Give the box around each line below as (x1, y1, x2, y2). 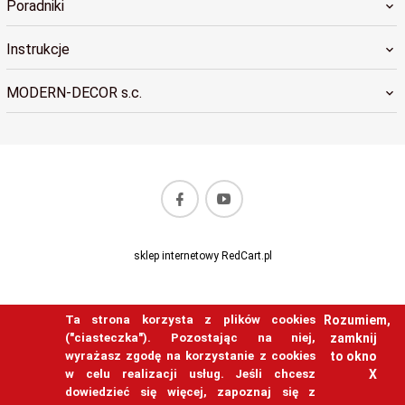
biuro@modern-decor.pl (22, 214, 157, 230)
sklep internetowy (133, 250, 219, 263)
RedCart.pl (218, 250, 272, 263)
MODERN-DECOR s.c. (6, 84, 142, 102)
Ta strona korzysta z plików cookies (64, 312, 316, 326)
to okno (329, 348, 377, 363)
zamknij (329, 330, 377, 345)
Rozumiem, (324, 312, 391, 327)
